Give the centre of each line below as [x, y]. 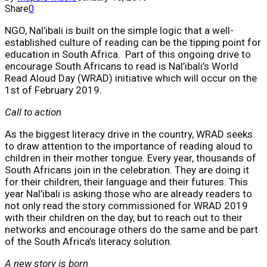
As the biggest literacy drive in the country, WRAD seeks [129, 134]
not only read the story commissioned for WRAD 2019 [126, 205]
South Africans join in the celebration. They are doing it [127, 170]
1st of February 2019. [53, 90]
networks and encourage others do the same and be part [131, 229]
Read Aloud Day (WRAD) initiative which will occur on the [131, 78]
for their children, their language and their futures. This [126, 181]
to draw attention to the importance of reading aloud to [129, 146]
